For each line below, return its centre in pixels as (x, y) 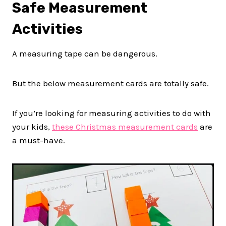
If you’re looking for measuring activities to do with (111, 113)
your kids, (32, 126)
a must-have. (39, 140)
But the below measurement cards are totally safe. (110, 83)
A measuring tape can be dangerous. (85, 53)
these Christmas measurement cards (125, 126)
